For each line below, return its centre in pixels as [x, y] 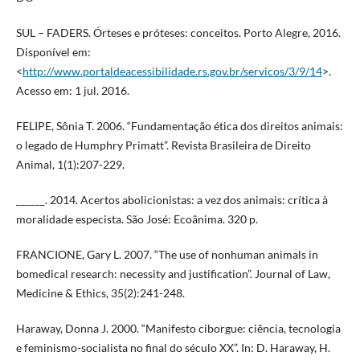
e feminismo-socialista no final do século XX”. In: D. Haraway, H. [173, 348]
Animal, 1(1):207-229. [70, 165]
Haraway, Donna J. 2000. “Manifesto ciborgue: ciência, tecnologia [178, 329]
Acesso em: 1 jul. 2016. [72, 91]
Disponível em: [53, 52]
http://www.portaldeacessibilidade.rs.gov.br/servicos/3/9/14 [172, 72]
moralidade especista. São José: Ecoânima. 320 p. [137, 219]
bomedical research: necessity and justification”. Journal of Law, [173, 274]
